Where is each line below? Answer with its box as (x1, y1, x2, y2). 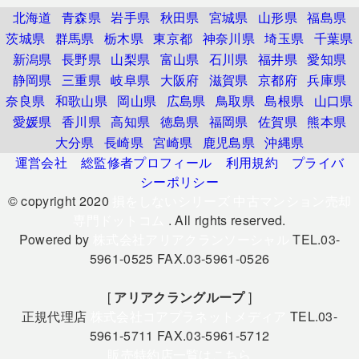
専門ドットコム (73, 211, 165, 230)
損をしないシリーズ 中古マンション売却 (112, 192, 352, 211)
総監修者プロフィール (81, 153, 212, 172)
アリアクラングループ (114, 288, 245, 307)
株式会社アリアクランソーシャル (93, 230, 289, 249)
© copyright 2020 (7, 192, 113, 211)
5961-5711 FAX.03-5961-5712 (89, 326, 270, 345)
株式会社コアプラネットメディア (90, 307, 287, 326)
